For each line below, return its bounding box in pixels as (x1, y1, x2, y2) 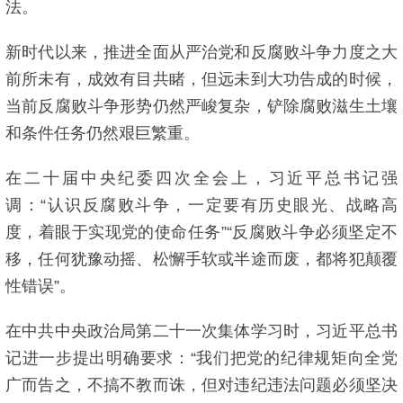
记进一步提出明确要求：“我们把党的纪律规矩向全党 (5, 349, 398, 367)
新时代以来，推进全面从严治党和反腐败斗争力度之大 (5, 43, 398, 61)
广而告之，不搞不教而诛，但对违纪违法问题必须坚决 (5, 376, 398, 394)
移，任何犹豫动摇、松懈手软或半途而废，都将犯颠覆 (5, 250, 398, 268)
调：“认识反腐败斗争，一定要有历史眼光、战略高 (5, 196, 398, 214)
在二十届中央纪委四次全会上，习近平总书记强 (5, 169, 398, 187)
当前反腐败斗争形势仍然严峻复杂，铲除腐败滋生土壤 (5, 97, 398, 115)
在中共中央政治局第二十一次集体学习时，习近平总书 (5, 322, 398, 340)
